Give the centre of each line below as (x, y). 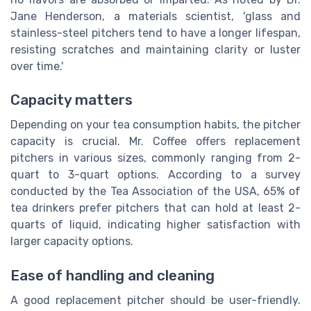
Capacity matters (72, 100)
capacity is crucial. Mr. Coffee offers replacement (155, 142)
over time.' (37, 66)
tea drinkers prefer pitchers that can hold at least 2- (155, 208)
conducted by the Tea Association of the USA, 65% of (155, 192)
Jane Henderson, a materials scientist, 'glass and (155, 16)
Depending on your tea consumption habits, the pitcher (155, 125)
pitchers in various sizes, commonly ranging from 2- (155, 158)
